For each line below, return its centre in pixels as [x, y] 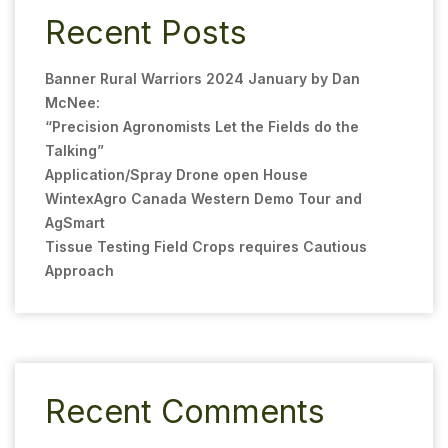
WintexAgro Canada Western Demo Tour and [203, 198]
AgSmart [75, 222]
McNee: [72, 102]
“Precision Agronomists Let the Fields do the [202, 126]
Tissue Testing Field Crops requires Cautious [206, 246]
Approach [79, 270]
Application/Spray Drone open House [176, 174]
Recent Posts [146, 32]
